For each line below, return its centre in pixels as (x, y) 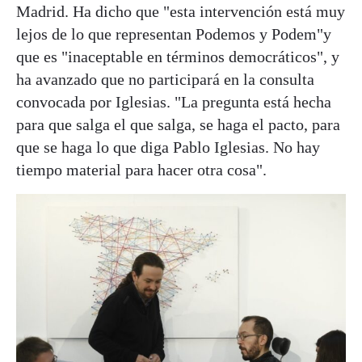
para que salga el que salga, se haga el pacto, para (178, 124)
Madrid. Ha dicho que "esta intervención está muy (181, 11)
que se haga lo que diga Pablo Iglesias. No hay (168, 147)
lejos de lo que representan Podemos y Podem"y (174, 34)
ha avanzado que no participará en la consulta (165, 79)
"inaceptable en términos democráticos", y (200, 56)
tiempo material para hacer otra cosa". (143, 169)
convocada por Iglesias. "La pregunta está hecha (174, 101)
